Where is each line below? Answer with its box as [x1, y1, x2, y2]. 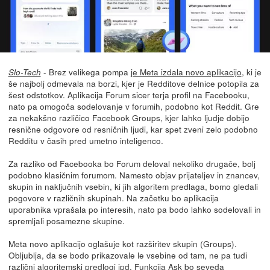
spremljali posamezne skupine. [8, 215, 125, 227]
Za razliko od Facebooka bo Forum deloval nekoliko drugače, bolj [8, 157, 256, 170]
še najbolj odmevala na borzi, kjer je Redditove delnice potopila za [8, 77, 259, 90]
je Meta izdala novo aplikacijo [130, 66, 242, 78]
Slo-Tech [8, 66, 41, 78]
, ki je [241, 66, 262, 78]
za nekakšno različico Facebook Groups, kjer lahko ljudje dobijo [8, 111, 250, 124]
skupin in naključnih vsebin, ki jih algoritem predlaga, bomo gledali [8, 180, 258, 193]
